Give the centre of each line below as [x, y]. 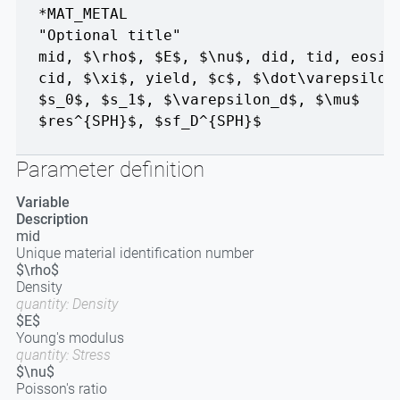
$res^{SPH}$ [87, 121]
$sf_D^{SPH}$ [208, 121]
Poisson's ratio [61, 389]
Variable [42, 202]
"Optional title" [109, 35]
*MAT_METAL [83, 14]
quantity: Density [67, 304]
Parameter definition [110, 170]
